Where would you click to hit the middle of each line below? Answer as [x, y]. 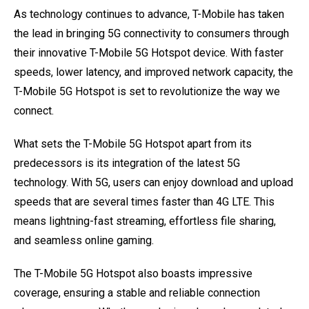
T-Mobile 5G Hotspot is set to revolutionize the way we [147, 91]
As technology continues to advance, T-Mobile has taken [149, 14]
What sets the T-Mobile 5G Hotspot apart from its [133, 144]
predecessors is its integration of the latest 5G [127, 163]
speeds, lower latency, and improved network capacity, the [153, 72]
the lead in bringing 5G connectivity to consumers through [151, 33]
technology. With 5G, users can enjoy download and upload [153, 182]
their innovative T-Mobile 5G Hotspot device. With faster [149, 53]
